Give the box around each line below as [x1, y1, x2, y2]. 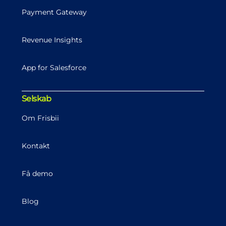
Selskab [21, 94, 51, 104]
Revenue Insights [21, 35, 82, 44]
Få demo [21, 169, 53, 179]
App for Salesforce [21, 63, 86, 72]
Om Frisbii [21, 114, 59, 123]
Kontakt [21, 141, 50, 151]
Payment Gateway [21, 7, 87, 17]
